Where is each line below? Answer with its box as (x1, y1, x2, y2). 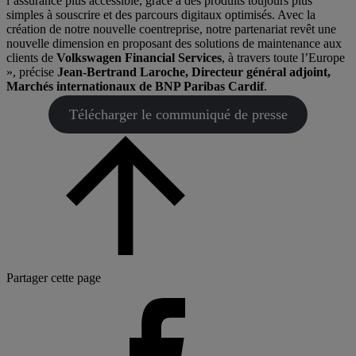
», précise (6, 65, 57, 79)
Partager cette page (6, 271, 101, 285)
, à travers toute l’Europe (222, 51, 345, 65)
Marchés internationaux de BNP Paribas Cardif (6, 79, 264, 94)
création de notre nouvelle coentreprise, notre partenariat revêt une (6, 22, 336, 37)
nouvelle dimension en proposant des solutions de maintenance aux (6, 37, 342, 51)
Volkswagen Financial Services (56, 51, 222, 65)
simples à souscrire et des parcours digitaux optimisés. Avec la (6, 8, 315, 22)
